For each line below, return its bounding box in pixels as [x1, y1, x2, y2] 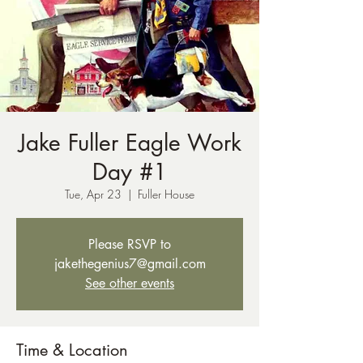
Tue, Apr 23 [65, 186, 122, 202]
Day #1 [92, 157, 167, 186]
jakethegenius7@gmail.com [53, 255, 206, 272]
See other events [85, 275, 174, 292]
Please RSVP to [88, 236, 171, 253]
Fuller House [138, 186, 194, 202]
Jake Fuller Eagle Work [18, 128, 241, 157]
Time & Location [16, 340, 128, 361]
